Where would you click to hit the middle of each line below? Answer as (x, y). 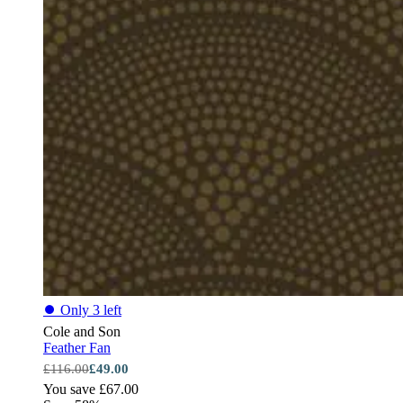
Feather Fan (77, 347)
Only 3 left (91, 309)
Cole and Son (82, 331)
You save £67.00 (91, 389)
